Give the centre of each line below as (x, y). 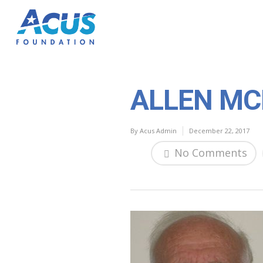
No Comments (209, 153)
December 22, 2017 (219, 131)
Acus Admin (158, 131)
